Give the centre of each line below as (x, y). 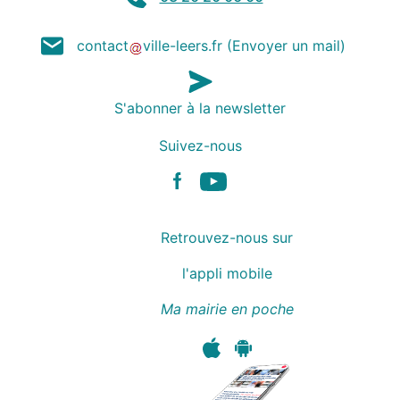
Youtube (227, 192)
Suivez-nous (200, 145)
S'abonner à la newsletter (200, 108)
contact (103, 46)
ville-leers (175, 46)
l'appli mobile (227, 273)
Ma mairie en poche (227, 308)
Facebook (206, 192)
